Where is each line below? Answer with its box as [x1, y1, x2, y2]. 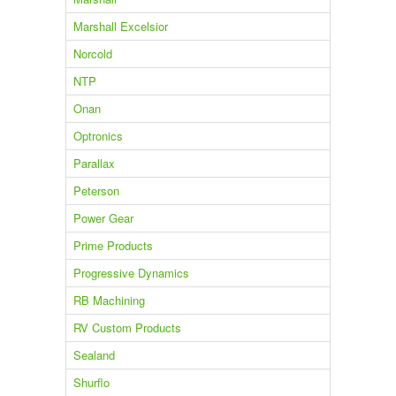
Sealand [72, 346, 115, 364]
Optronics [72, 127, 123, 145]
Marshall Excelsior [72, 18, 168, 35]
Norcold [72, 45, 112, 63]
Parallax [72, 155, 115, 172]
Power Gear [72, 209, 133, 227]
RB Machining [72, 292, 145, 309]
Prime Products [72, 237, 153, 255]
